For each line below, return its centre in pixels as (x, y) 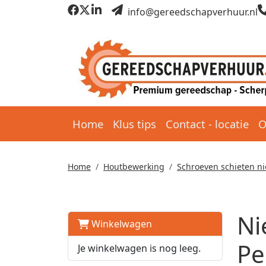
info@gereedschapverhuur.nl (191, 12)
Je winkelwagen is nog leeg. (139, 248)
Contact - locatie (207, 124)
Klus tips (134, 124)
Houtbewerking (134, 167)
